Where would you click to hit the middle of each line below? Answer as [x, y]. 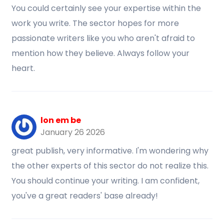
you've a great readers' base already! [85, 196]
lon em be [61, 120]
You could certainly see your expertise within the [106, 8]
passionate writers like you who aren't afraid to [103, 38]
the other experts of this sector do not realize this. [110, 166]
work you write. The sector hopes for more [95, 23]
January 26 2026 [73, 132]
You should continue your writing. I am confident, [105, 181]
